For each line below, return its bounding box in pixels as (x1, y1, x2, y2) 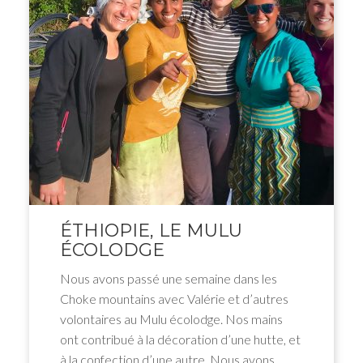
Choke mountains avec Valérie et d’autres (59, 290, 288, 306)
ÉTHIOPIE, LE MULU (59, 219, 242, 241)
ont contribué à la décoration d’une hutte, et (59, 331, 301, 347)
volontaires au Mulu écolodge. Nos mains (59, 310, 283, 327)
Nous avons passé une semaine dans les (59, 270, 277, 286)
